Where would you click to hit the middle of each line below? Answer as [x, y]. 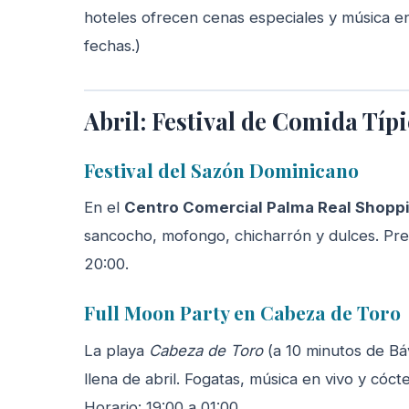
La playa [116, 351]
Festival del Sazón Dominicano [221, 169]
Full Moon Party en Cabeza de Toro [242, 313]
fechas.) [112, 45]
